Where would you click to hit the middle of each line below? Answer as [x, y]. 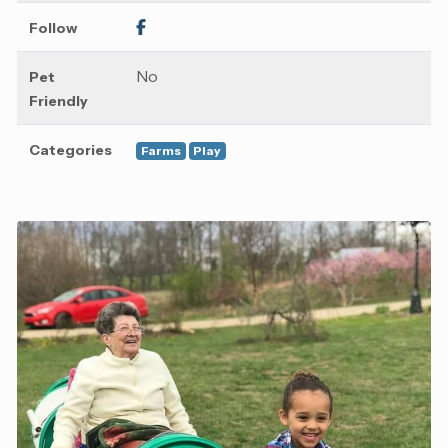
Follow [53, 28]
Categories [70, 150]
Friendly [58, 101]
